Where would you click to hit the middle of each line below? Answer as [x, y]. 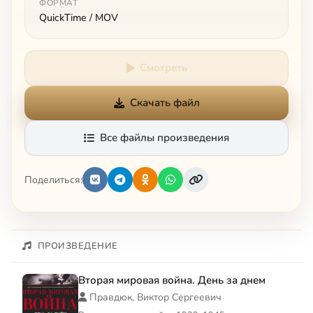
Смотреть [163, 68]
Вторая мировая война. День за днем [172, 281]
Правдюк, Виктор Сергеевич [155, 298]
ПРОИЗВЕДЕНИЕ [78, 246]
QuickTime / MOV [79, 18]
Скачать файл [165, 103]
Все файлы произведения [165, 138]
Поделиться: [53, 180]
